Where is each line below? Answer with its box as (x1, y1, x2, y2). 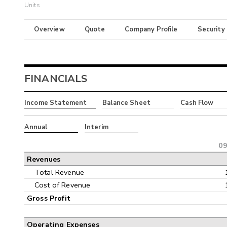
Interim (84, 122, 108, 132)
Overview (34, 25, 65, 34)
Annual (24, 122, 47, 132)
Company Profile (125, 25, 178, 34)
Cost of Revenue (34, 180, 91, 191)
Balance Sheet (102, 98, 151, 108)
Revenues (27, 154, 61, 164)
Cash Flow (180, 98, 214, 108)
